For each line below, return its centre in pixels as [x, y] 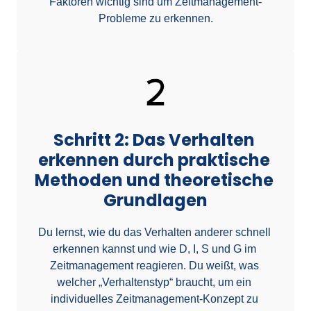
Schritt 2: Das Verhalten [154, 140]
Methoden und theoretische [154, 180]
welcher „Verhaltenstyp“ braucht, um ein [154, 282]
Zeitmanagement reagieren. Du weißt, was [154, 265]
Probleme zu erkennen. [155, 18]
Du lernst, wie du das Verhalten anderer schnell [154, 232]
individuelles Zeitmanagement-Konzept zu [154, 299]
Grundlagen [155, 200]
